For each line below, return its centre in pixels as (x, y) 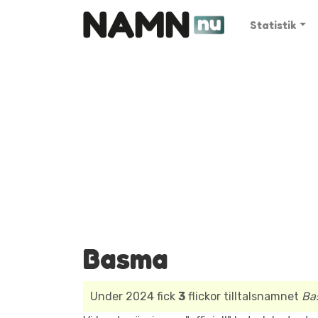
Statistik (273, 25)
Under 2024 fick (134, 296)
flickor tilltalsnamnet (243, 296)
